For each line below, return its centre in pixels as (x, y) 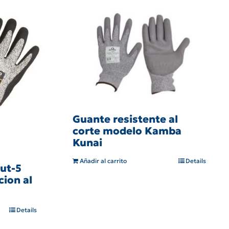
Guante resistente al (125, 119)
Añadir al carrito (103, 161)
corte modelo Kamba (127, 131)
